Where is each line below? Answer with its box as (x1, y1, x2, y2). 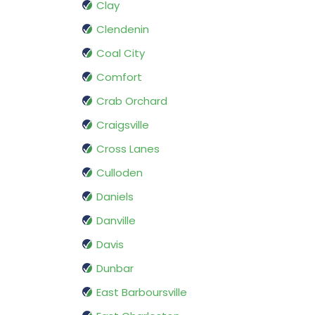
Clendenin (96, 22, 149, 37)
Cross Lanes (96, 141, 160, 157)
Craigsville (96, 117, 149, 133)
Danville (96, 213, 136, 229)
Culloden (96, 165, 143, 181)
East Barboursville (96, 285, 187, 300)
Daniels (96, 189, 134, 205)
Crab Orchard (96, 94, 167, 109)
